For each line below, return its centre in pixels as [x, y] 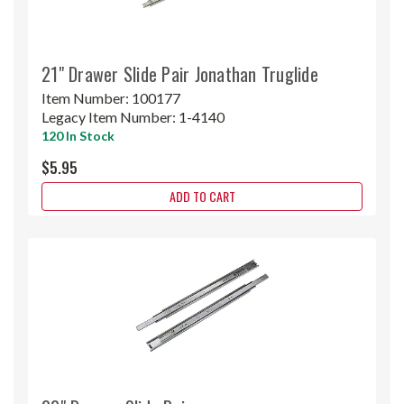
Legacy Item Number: [110, 116]
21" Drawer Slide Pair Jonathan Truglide [180, 73]
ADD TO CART [202, 196]
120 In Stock [78, 135]
